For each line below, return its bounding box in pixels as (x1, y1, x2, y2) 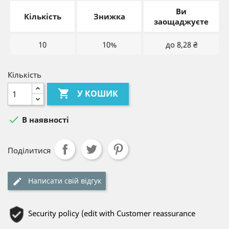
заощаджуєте (154, 16, 209, 27)
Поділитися (8, 145, 51, 155)
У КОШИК (77, 88, 119, 100)
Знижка (93, 11, 125, 21)
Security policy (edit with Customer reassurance (28, 208, 195, 218)
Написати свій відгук (28, 176, 101, 186)
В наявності (20, 114, 69, 125)
